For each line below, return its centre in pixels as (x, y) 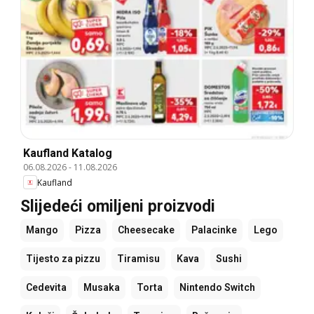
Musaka (102, 288)
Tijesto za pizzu (63, 259)
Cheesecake (146, 230)
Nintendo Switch (217, 288)
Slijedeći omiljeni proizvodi (118, 207)
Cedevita (46, 288)
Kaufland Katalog (68, 153)
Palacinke (214, 230)
